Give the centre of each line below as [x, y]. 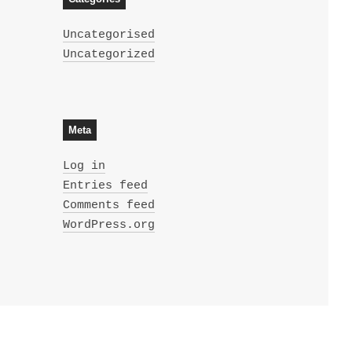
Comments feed [108, 205]
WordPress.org [108, 225]
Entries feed [105, 185]
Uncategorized [108, 54]
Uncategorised [108, 35]
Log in [84, 166]
